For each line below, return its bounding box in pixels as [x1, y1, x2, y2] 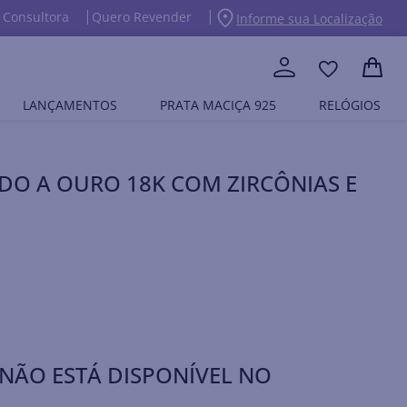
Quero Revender [92, 8, 193, 25]
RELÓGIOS [319, 96, 382, 114]
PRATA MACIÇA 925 [159, 96, 276, 114]
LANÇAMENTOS [22, 96, 117, 114]
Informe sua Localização [236, 9, 383, 27]
